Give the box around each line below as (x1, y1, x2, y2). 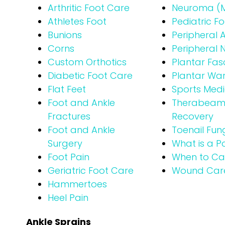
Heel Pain (48, 191, 88, 204)
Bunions (48, 29, 82, 41)
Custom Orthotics (48, 56, 127, 68)
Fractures (48, 110, 90, 123)
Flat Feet (48, 83, 86, 95)
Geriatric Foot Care (48, 164, 134, 177)
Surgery (48, 137, 82, 150)
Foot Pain (48, 151, 89, 163)
